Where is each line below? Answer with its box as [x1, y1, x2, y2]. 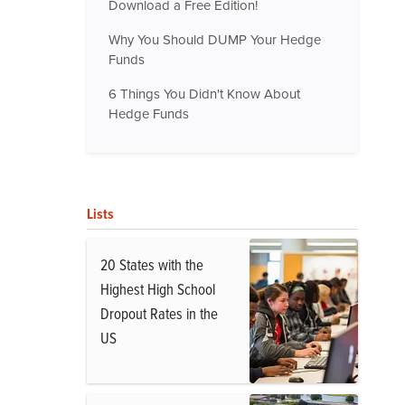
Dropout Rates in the [100, 303, 218, 324]
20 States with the [100, 254, 203, 275]
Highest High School [100, 278, 215, 299]
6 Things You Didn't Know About [108, 84, 300, 103]
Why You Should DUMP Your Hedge [108, 30, 321, 49]
